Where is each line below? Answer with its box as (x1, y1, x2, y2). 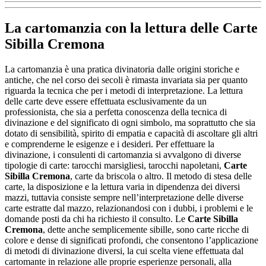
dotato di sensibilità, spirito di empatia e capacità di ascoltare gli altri (5, 128, 258, 138)
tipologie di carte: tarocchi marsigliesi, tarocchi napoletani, (5, 160, 224, 170)
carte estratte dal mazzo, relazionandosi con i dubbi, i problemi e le (5, 202, 253, 213)
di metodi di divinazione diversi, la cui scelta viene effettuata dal (5, 245, 243, 256)
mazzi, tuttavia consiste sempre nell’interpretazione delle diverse (5, 192, 243, 202)
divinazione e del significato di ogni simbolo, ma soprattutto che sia (5, 117, 255, 128)
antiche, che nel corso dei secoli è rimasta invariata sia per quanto (5, 74, 248, 85)
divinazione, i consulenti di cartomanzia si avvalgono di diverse (5, 149, 241, 160)
